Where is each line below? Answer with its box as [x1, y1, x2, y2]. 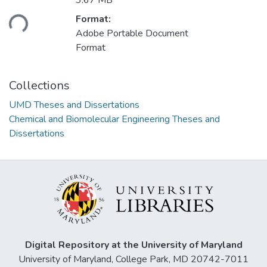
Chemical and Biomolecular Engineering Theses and [9, 113, 220, 126]
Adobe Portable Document [76, 27, 188, 41]
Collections [9, 77, 70, 94]
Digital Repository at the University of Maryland [24, 238, 243, 252]
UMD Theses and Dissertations [9, 98, 139, 112]
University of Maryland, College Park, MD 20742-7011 [18, 253, 249, 266]
